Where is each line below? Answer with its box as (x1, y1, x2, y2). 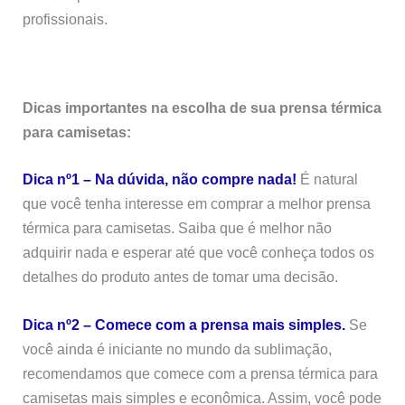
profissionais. (23, 11, 108, 28)
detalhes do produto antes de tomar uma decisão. (23, 268, 339, 285)
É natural (297, 170, 359, 187)
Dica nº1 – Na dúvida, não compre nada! (23, 170, 297, 187)
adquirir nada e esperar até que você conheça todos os (23, 243, 375, 260)
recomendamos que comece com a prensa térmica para (23, 364, 379, 381)
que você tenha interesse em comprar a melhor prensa (23, 194, 372, 212)
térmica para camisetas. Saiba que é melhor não (23, 219, 333, 236)
